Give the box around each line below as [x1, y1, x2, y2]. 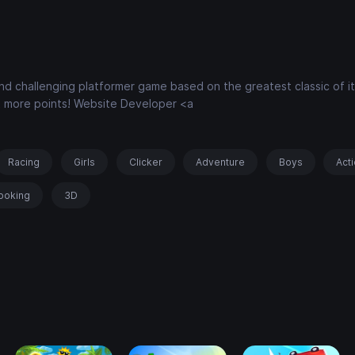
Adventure [196, 156, 246, 169]
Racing [8, 156, 40, 169]
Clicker [128, 156, 162, 169]
